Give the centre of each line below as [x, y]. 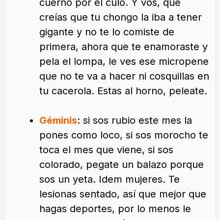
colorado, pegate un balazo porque [122, 165]
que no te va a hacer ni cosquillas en [124, 76]
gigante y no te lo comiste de [107, 32]
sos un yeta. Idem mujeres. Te [110, 179]
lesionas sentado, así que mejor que [123, 194]
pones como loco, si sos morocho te [124, 135]
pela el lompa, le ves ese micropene [124, 62]
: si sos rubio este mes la [135, 121]
